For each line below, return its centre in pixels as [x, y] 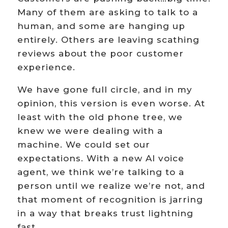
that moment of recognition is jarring [110, 200]
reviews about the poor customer [100, 54]
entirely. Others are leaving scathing [108, 40]
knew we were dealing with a [90, 131]
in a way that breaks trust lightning [105, 213]
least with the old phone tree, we [100, 117]
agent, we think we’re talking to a [101, 172]
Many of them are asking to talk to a [107, 12]
